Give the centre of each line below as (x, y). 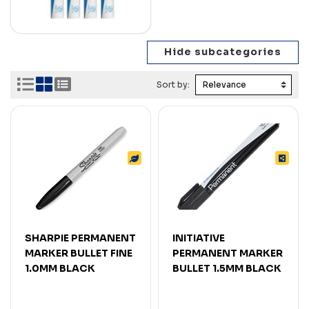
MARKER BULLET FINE (79, 253)
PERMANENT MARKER (228, 253)
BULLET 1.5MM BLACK (227, 268)
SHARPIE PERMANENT (80, 238)
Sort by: (174, 85)
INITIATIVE (199, 238)
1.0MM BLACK (60, 268)
